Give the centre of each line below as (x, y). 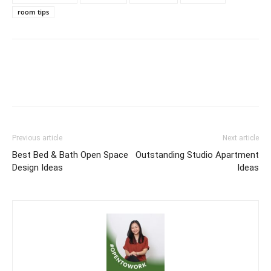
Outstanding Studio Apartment (197, 155)
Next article (241, 138)
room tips (33, 11)
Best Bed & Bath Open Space (70, 155)
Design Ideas (38, 167)
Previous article (37, 138)
